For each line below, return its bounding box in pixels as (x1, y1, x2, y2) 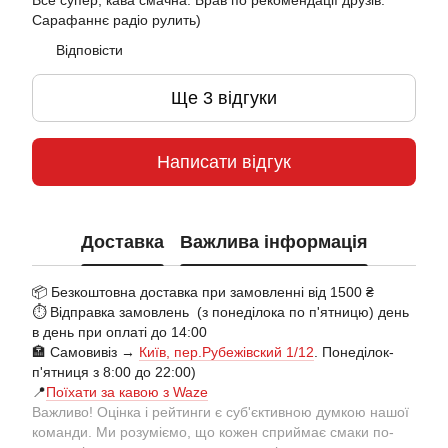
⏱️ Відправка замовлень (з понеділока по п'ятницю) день (32, 304, 409, 320)
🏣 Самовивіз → (32, 344, 139, 360)
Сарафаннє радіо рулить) (32, 12, 201, 28)
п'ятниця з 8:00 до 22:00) (32, 364, 196, 380)
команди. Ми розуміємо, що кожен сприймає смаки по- (32, 424, 394, 440)
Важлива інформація (179, 231, 368, 252)
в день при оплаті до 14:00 (32, 324, 207, 340)
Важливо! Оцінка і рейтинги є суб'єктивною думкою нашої (32, 404, 409, 420)
